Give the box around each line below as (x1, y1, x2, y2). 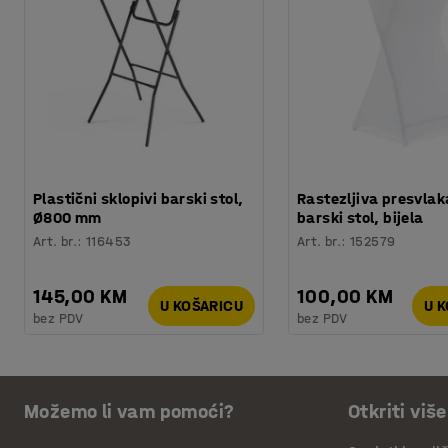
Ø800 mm (33, 207, 102, 227)
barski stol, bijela (297, 207, 424, 227)
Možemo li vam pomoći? (24, 400, 235, 423)
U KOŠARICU (160, 296, 243, 316)
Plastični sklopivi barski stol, (33, 188, 244, 208)
